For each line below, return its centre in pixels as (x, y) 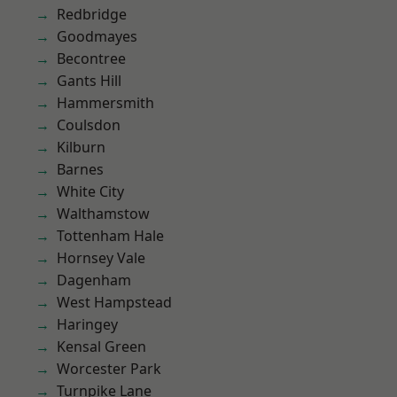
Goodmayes (97, 36)
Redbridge (92, 14)
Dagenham (94, 280)
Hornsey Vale (101, 258)
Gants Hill (89, 81)
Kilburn (81, 147)
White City (90, 191)
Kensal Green (101, 346)
